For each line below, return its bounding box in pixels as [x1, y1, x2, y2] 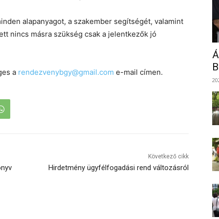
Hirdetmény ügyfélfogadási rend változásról [48, 163, 189, 173]
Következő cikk [148, 153, 189, 160]
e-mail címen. [114, 67, 163, 77]
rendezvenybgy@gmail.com [18, 67, 114, 77]
